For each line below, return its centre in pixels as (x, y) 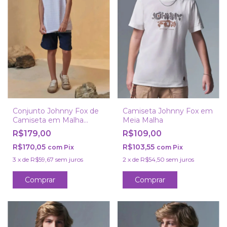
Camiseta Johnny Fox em (167, 111)
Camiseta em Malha (48, 120)
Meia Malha (143, 120)
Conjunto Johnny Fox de (56, 111)
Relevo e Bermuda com (55, 129)
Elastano (28, 139)
